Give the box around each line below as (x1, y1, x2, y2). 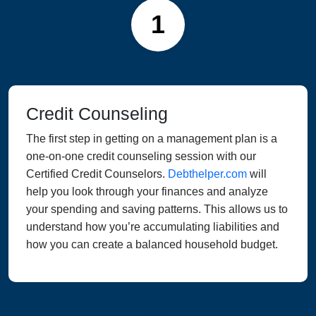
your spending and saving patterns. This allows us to (26, 203, 288, 216)
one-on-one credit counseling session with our (26, 150, 256, 163)
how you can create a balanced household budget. (26, 238, 278, 251)
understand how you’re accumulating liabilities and (26, 221, 279, 233)
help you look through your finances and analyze (26, 186, 268, 198)
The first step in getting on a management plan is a (26, 133, 277, 145)
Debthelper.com (168, 168, 247, 181)
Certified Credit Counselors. (26, 168, 168, 181)
